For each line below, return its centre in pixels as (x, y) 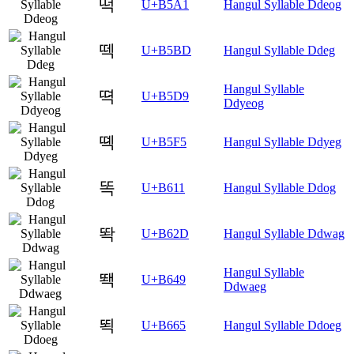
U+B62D (165, 233)
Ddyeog (244, 103)
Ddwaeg (245, 286)
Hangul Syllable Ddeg (279, 50)
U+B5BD (166, 50)
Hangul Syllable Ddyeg (282, 141)
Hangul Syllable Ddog (280, 187)
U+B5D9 (165, 96)
